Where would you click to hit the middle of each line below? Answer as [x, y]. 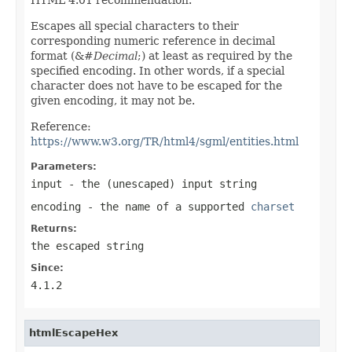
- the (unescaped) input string [159, 183]
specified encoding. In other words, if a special [158, 70]
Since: [47, 268]
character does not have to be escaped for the [156, 85]
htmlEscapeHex [73, 332]
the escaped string [87, 246]
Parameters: [64, 166]
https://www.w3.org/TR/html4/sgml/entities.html [165, 141]
